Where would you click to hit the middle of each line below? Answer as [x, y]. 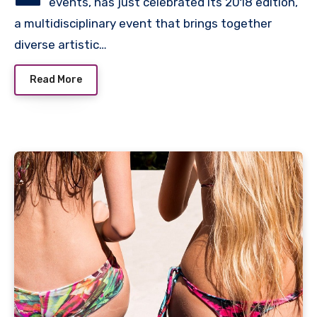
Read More [56, 79]
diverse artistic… [60, 45]
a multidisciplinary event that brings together [143, 24]
